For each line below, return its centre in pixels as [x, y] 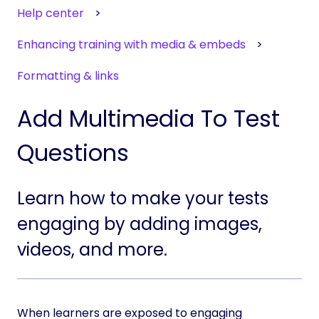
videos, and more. [92, 250]
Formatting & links [68, 76]
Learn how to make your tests [143, 199]
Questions [73, 152]
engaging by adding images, [140, 224]
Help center [51, 13]
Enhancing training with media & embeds [131, 45]
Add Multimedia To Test [148, 118]
